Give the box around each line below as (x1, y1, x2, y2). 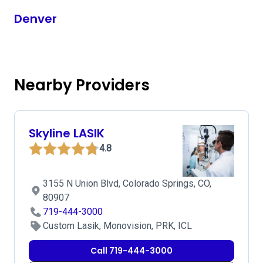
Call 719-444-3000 (90, 245, 173, 257)
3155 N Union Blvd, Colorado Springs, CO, (43, 178, 211, 189)
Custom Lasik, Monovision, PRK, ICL (43, 220, 192, 231)
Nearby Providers (14, 75, 150, 96)
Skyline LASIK (29, 125, 104, 141)
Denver (14, 11, 57, 27)
